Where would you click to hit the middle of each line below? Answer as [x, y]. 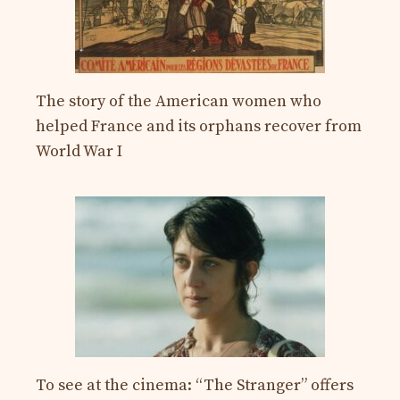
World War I [79, 152]
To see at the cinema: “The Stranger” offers [195, 386]
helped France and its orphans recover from [199, 127]
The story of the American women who [179, 102]
